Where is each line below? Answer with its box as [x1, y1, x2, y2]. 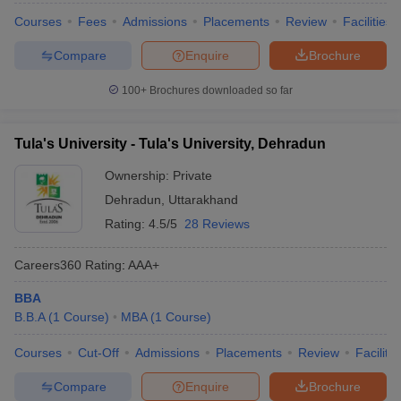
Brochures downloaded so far [147, 84, 293, 97]
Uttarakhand [168, 192, 238, 207]
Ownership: [105, 168, 173, 183]
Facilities [343, 14, 392, 29]
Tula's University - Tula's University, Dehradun [14, 136, 326, 151]
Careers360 [14, 257, 81, 272]
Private [173, 168, 212, 183]
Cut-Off [78, 346, 119, 360]
